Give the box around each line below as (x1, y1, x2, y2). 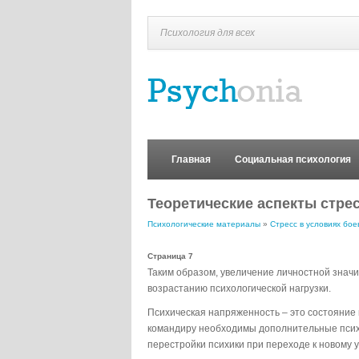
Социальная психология (235, 154, 351, 165)
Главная (171, 154, 211, 165)
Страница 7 (147, 252, 193, 260)
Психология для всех (160, 27, 255, 38)
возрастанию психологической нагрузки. (147, 283, 331, 294)
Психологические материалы (147, 220, 260, 228)
